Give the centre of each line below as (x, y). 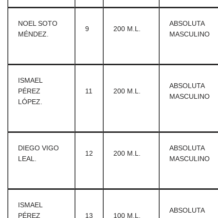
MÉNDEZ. (33, 34)
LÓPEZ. (30, 102)
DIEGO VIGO (38, 148)
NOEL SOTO (38, 23)
